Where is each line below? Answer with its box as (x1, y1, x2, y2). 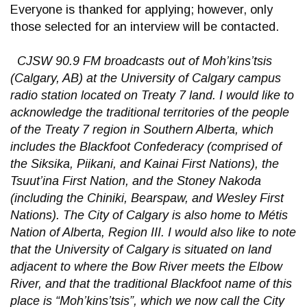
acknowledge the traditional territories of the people (10, 106, 289, 119)
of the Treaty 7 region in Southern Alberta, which (10, 123, 273, 136)
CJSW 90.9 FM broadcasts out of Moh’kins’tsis (17, 54, 272, 68)
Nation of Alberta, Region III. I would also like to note (10, 225, 296, 239)
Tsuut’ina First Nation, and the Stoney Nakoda (10, 174, 261, 188)
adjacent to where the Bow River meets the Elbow (10, 260, 282, 273)
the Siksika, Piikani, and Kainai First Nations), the (10, 157, 279, 171)
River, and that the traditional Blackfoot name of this (10, 277, 292, 291)
